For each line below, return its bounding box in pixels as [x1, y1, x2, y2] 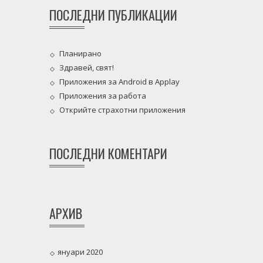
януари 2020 [57, 247, 103, 258]
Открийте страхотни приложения [59, 104, 186, 116]
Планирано [59, 48, 102, 59]
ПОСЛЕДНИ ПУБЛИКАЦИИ [49, 5, 177, 24]
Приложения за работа [59, 90, 146, 102]
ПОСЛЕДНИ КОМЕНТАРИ [49, 144, 167, 163]
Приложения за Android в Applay [59, 76, 180, 87]
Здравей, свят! [59, 62, 114, 73]
